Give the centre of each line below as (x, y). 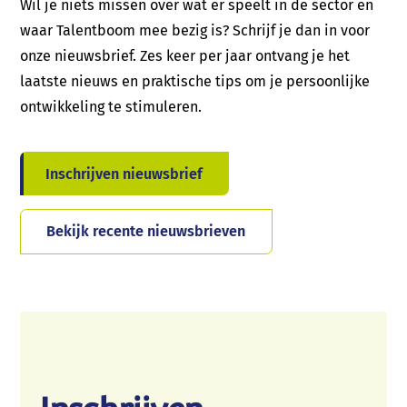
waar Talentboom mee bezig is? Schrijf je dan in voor (194, 30)
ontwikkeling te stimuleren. (110, 106)
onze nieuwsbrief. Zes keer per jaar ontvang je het (184, 55)
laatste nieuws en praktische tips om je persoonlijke (194, 81)
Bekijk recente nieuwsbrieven (146, 232)
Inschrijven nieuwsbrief (124, 174)
